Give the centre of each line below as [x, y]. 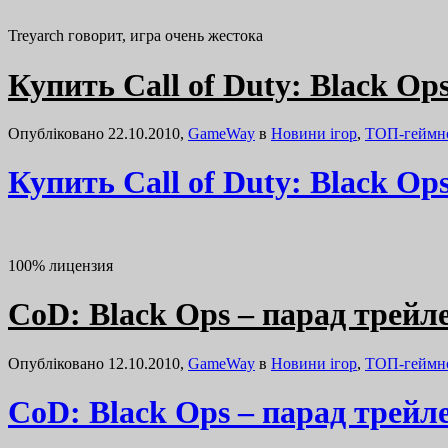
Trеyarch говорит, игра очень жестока [135, 36]
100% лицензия [60, 265]
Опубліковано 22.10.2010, [98, 133]
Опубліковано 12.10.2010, [98, 363]
